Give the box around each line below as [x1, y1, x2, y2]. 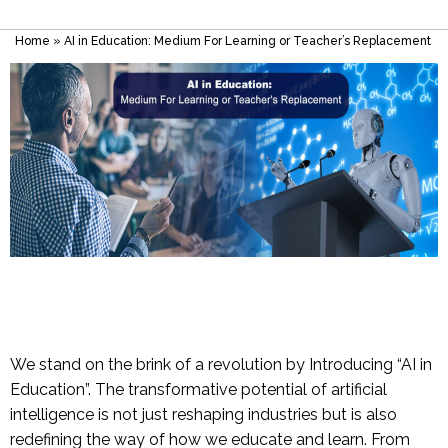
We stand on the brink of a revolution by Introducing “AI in [10, 355, 432, 374]
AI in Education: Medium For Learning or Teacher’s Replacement [64, 34, 431, 48]
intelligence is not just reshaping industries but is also [10, 405, 397, 424]
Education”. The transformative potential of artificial [10, 380, 387, 399]
